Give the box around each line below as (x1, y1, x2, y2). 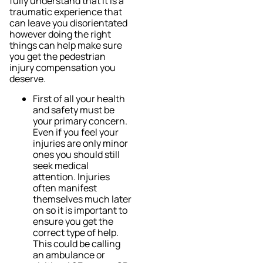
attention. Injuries (33, 170, 110, 183)
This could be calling (33, 237, 120, 250)
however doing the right (9, 28, 111, 41)
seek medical (33, 159, 89, 172)
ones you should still (33, 147, 120, 161)
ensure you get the (33, 214, 113, 228)
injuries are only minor (33, 136, 128, 150)
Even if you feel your (33, 125, 119, 139)
